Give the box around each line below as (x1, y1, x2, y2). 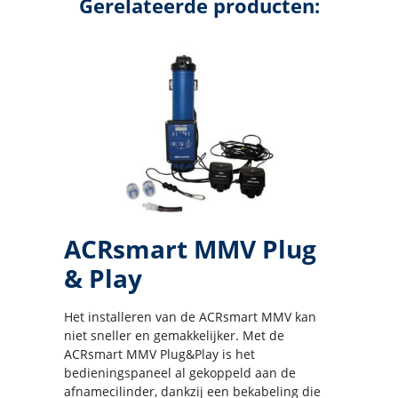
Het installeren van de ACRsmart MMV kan (64, 307, 316, 325)
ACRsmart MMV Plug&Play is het (64, 345, 255, 362)
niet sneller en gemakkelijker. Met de (64, 326, 284, 344)
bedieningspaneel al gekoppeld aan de (64, 363, 296, 381)
